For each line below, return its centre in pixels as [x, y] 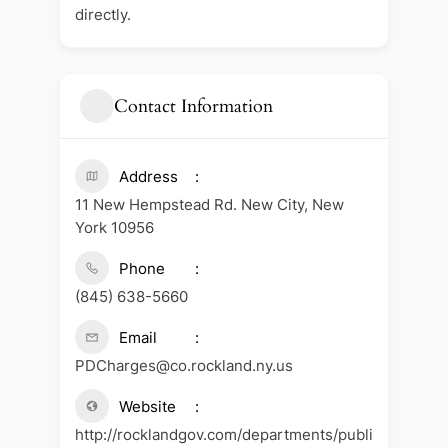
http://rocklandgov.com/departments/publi [223, 435]
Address [148, 177]
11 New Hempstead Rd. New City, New [209, 205]
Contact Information [193, 106]
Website [147, 407]
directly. [102, 15]
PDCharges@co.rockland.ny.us [183, 366]
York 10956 [114, 228]
